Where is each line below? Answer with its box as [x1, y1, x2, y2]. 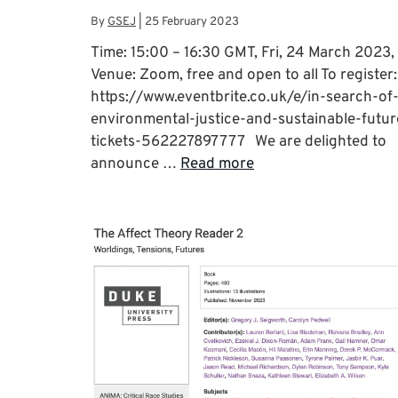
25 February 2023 [145, 13, 239, 29]
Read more [180, 154, 254, 174]
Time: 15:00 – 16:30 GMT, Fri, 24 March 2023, [91, 43, 394, 63]
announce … [91, 154, 180, 174]
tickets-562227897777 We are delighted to [91, 131, 386, 152]
